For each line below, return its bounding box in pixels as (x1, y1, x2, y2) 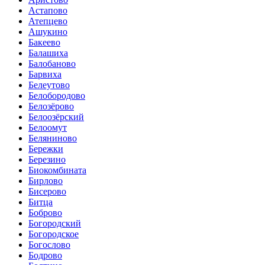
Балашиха (28, 48, 68, 59)
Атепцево (28, 16, 67, 27)
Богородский (28, 218, 81, 229)
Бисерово (28, 186, 66, 197)
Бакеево (28, 37, 60, 48)
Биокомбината (28, 165, 86, 176)
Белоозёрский (28, 112, 84, 122)
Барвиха (28, 69, 62, 80)
